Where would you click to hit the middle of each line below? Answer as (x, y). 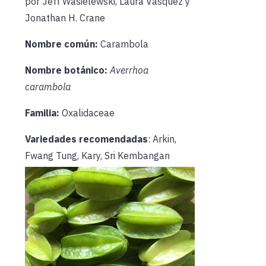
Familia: (42, 113)
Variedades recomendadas (86, 139)
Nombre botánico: (66, 70)
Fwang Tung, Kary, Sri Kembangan (97, 155)
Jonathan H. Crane (65, 18)
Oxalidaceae (87, 113)
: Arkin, (162, 139)
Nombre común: (61, 44)
